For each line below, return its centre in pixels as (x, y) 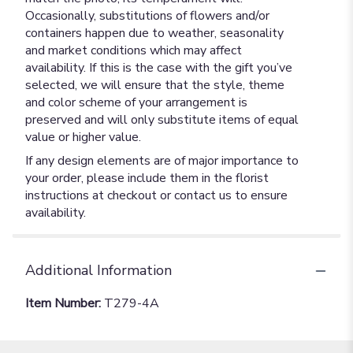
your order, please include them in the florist (147, 178)
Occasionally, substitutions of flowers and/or (147, 16)
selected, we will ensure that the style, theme (155, 85)
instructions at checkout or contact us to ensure (156, 195)
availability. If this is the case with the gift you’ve (159, 68)
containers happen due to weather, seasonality (154, 33)
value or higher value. (83, 137)
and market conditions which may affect (134, 50)
